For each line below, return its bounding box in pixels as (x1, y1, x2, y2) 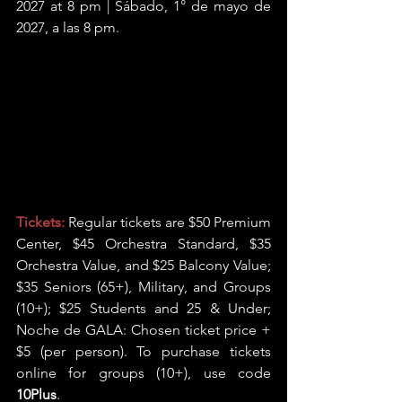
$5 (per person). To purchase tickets (16, 342, 271, 360)
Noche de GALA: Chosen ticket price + (16, 320, 271, 338)
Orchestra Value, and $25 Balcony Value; (16, 256, 271, 274)
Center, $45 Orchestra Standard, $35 (16, 234, 271, 252)
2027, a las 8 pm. (16, 19, 119, 36)
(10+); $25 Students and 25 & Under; (16, 299, 271, 317)
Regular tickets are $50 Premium (65, 213, 271, 231)
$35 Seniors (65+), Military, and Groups (16, 277, 271, 295)
